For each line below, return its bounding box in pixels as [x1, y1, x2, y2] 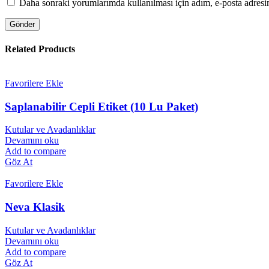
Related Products [5, 43, 75, 54]
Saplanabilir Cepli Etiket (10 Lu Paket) [5, 100, 198, 113]
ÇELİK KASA [71, 116, 129, 127]
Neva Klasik [5, 200, 65, 213]
